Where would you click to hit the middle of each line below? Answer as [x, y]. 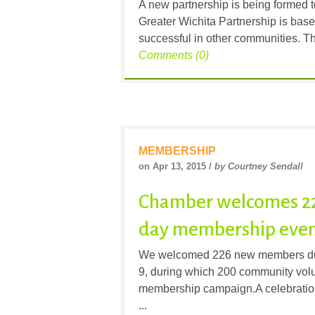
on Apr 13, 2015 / [176, 166]
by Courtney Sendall [259, 166]
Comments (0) [174, 55]
